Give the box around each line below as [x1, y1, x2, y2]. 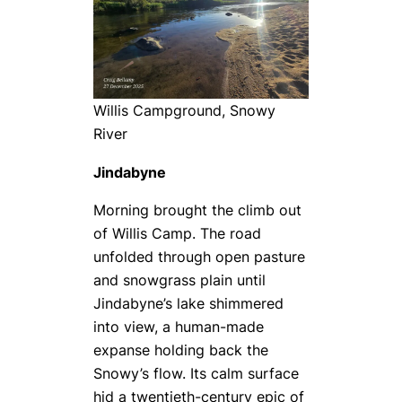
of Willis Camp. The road [93, 224, 261, 242]
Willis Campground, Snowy [93, 101, 275, 120]
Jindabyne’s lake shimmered [93, 294, 284, 312]
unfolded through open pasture [93, 248, 305, 266]
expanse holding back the [93, 341, 268, 359]
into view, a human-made [93, 318, 264, 336]
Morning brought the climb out [93, 201, 301, 219]
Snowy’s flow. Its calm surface [93, 364, 299, 382]
